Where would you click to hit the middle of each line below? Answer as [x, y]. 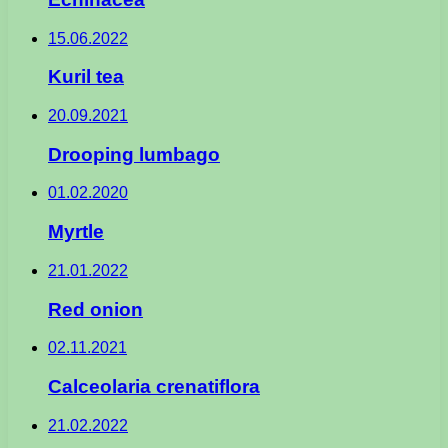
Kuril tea [86, 77]
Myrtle [76, 232]
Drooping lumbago [134, 154]
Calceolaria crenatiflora [154, 386]
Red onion [95, 309]
